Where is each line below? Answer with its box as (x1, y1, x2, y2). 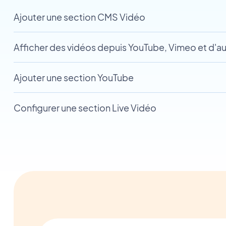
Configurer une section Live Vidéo (13, 102, 156, 114)
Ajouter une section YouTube (13, 72, 134, 83)
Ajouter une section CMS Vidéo (13, 11, 145, 23)
